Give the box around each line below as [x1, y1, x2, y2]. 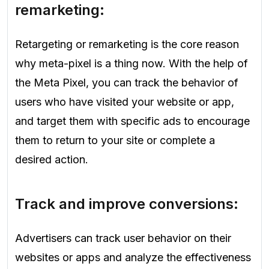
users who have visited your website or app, [15, 95, 234, 109]
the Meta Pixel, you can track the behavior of [15, 76, 238, 89]
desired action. [15, 153, 88, 166]
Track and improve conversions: [15, 195, 238, 213]
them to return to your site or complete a [15, 134, 215, 147]
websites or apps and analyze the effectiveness [15, 251, 251, 264]
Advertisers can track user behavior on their [15, 232, 231, 245]
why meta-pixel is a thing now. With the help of [15, 57, 248, 70]
